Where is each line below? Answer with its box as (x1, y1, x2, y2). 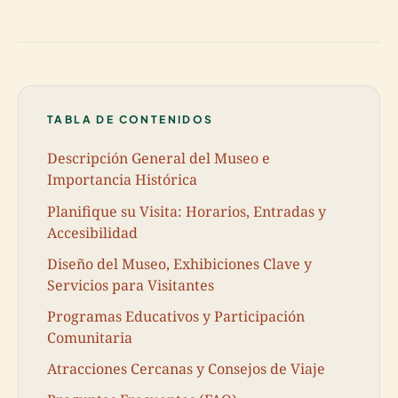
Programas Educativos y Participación (47, 306, 305, 326)
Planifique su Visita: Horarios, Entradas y (47, 201, 326, 221)
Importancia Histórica (47, 170, 197, 190)
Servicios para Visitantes (47, 275, 214, 295)
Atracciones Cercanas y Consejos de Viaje (47, 359, 325, 379)
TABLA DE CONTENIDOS (47, 112, 214, 126)
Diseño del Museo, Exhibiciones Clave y (47, 253, 312, 274)
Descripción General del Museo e (47, 148, 270, 169)
